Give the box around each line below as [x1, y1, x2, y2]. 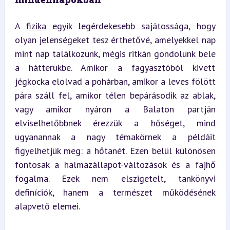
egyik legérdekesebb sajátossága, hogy [46, 20, 216, 32]
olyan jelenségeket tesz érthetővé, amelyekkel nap [14, 33, 216, 46]
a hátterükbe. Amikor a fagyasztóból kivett [14, 61, 216, 73]
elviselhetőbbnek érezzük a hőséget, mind [14, 117, 216, 129]
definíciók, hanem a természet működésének [14, 186, 216, 198]
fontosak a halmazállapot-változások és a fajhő [14, 158, 216, 170]
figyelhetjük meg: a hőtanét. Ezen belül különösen [14, 144, 216, 157]
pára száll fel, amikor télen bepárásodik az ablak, [14, 89, 216, 101]
